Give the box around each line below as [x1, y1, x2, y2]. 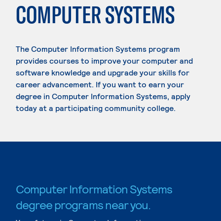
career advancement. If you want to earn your [16, 79, 184, 89]
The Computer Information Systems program [16, 44, 180, 53]
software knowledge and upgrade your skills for [16, 68, 189, 77]
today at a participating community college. [16, 103, 176, 112]
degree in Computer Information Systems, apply [16, 91, 190, 101]
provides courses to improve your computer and [16, 56, 193, 65]
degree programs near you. [16, 197, 150, 212]
